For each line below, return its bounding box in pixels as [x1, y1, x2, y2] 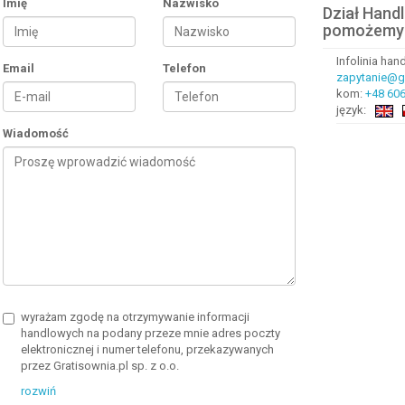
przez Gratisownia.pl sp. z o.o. [20, 359, 179, 372]
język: [336, 103, 367, 117]
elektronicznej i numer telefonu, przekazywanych [20, 343, 274, 356]
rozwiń [20, 384, 56, 398]
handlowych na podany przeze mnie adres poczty [20, 326, 280, 340]
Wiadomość [2, 127, 69, 140]
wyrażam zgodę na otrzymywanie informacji [20, 310, 250, 324]
